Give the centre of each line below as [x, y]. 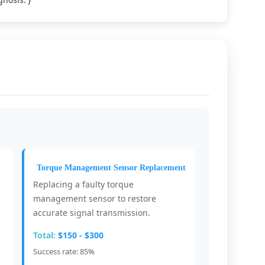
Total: [44, 235]
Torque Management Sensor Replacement [111, 168]
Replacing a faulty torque [83, 184]
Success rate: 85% [64, 251]
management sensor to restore [94, 198]
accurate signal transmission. [91, 213]
